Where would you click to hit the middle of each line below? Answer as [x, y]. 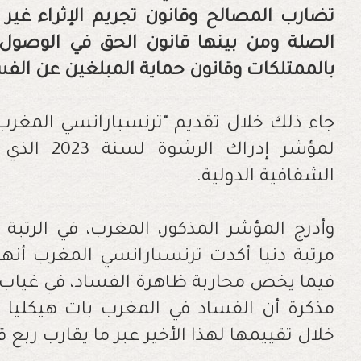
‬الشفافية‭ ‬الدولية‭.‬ [297, 178]
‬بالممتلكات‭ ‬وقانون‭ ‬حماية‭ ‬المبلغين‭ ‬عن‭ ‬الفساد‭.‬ [290, 71]
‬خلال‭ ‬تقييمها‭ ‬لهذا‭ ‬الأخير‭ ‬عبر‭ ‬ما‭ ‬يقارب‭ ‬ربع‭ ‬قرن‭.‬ [315, 337]
